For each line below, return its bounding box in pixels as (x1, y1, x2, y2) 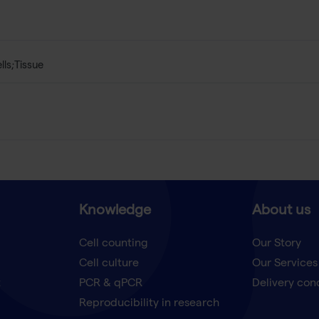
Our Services (251, 258, 318, 271)
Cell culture (78, 258, 139, 271)
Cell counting (78, 239, 148, 251)
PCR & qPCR (78, 278, 142, 291)
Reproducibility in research (78, 298, 219, 310)
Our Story (251, 239, 301, 251)
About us (251, 204, 310, 219)
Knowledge (78, 204, 151, 219)
